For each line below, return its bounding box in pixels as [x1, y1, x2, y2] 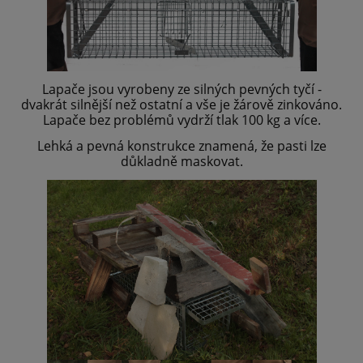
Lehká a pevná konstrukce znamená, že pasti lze [36, 137, 327, 156]
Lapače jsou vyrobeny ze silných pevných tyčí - [41, 80, 322, 99]
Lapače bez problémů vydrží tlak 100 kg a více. [42, 111, 321, 130]
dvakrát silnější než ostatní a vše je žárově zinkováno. [21, 96, 342, 114]
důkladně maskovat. [120, 152, 243, 171]
